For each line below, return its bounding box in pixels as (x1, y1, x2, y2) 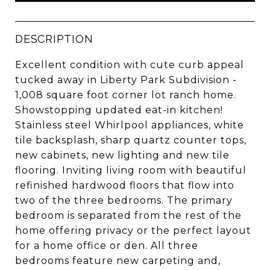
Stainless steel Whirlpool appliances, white (15, 119, 244, 131)
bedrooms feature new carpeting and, (15, 255, 221, 266)
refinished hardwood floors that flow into (15, 180, 234, 191)
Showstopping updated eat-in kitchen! (15, 104, 223, 116)
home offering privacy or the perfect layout (15, 225, 251, 236)
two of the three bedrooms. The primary (15, 195, 233, 206)
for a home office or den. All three (15, 240, 198, 251)
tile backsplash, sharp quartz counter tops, (15, 134, 246, 146)
